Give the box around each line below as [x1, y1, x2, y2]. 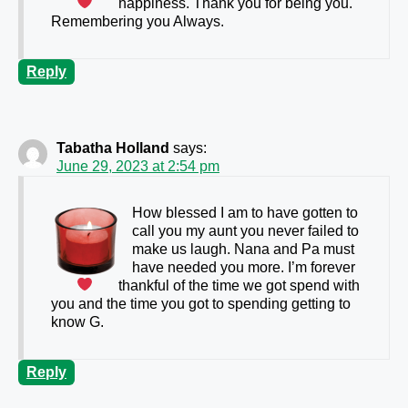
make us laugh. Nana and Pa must [132, 241, 354, 258]
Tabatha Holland [56, 140, 169, 157]
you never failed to [237, 223, 359, 240]
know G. [51, 314, 104, 331]
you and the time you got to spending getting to [51, 296, 351, 312]
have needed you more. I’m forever [132, 260, 355, 276]
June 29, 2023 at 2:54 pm [56, 158, 219, 175]
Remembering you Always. [51, 14, 224, 30]
